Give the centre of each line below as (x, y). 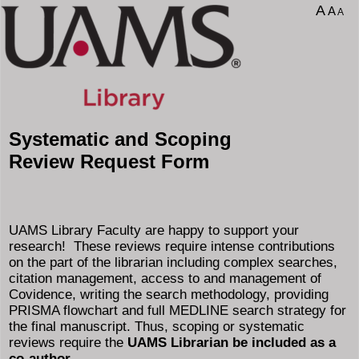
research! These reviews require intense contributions (172, 246)
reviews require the (66, 343)
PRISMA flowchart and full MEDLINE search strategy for (177, 311)
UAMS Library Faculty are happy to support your (154, 230)
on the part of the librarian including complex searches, (173, 262)
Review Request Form (109, 161)
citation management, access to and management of (165, 278)
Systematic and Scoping (120, 139)
